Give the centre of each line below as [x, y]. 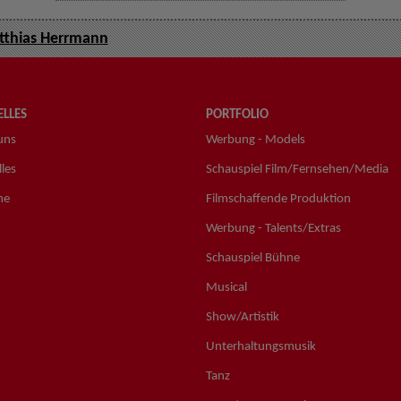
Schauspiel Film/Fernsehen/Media [297, 169]
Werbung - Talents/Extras [273, 228]
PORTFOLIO [237, 115]
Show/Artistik [242, 317]
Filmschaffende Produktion [278, 199]
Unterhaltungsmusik [260, 346]
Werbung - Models [255, 140]
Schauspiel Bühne [252, 258]
